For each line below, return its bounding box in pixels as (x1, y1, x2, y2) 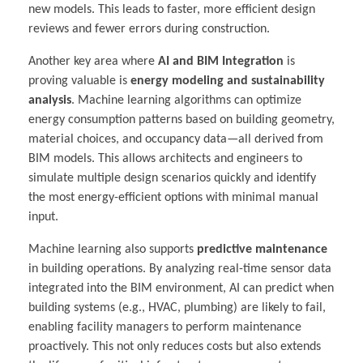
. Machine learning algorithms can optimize (71, 94, 301, 108)
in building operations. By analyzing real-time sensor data (28, 263, 331, 276)
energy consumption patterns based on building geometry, (28, 113, 335, 127)
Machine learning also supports (28, 243, 197, 257)
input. (28, 211, 58, 224)
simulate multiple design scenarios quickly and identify (28, 172, 316, 186)
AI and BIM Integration (158, 55, 284, 69)
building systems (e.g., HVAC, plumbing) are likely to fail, (28, 301, 326, 315)
